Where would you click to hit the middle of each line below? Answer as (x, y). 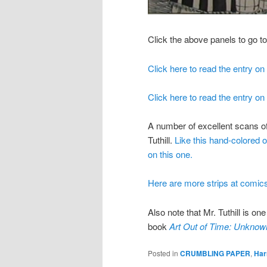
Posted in (163, 253)
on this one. (170, 154)
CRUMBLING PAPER (215, 254)
